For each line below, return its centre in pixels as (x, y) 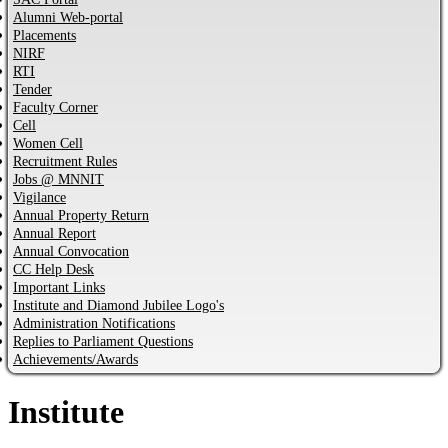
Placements (44, 35)
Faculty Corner (55, 107)
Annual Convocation (71, 251)
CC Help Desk (53, 269)
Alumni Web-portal (68, 17)
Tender (32, 89)
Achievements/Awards (75, 359)
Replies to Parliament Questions (103, 341)
